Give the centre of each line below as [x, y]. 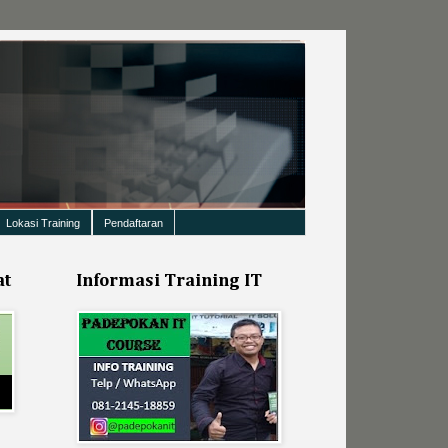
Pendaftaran [133, 222]
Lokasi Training [43, 222]
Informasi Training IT [169, 281]
